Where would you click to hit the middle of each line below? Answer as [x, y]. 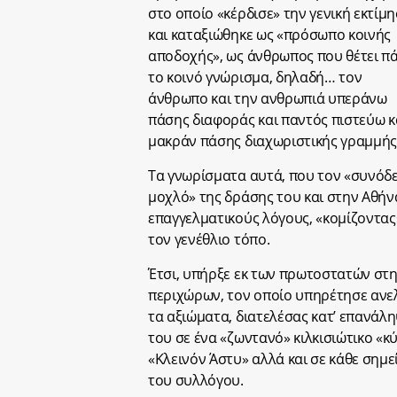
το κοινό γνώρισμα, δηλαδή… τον [255, 78]
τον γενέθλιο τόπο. [209, 240]
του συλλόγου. [196, 381]
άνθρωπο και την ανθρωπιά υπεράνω [268, 99]
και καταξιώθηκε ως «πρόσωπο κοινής [270, 35]
